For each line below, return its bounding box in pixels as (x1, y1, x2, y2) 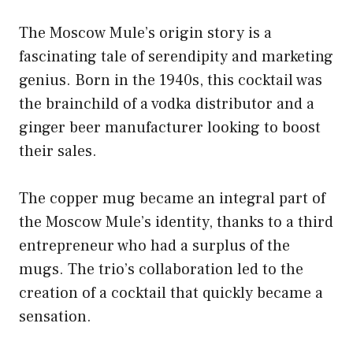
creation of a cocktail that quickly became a (19, 282, 323, 303)
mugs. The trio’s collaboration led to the (19, 258, 303, 280)
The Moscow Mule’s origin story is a (19, 22, 272, 43)
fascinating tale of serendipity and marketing (19, 46, 333, 67)
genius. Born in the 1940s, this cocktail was (19, 69, 322, 91)
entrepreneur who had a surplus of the (19, 235, 290, 256)
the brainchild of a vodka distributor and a (19, 93, 314, 114)
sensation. (19, 306, 91, 327)
